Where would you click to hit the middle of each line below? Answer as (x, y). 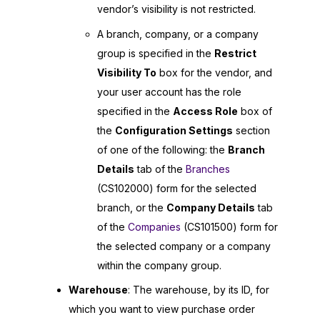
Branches (208, 169)
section (251, 130)
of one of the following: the (162, 149)
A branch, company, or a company (178, 34)
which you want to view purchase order (162, 309)
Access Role (205, 111)
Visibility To (127, 72)
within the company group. (159, 265)
